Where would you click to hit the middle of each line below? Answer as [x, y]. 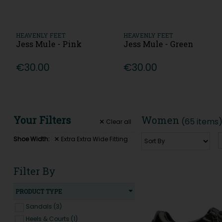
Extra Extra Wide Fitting [95, 139]
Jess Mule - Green [159, 44]
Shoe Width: [31, 139]
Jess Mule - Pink [49, 44]
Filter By [34, 171]
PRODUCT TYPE [38, 192]
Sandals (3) [44, 207]
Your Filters [42, 120]
